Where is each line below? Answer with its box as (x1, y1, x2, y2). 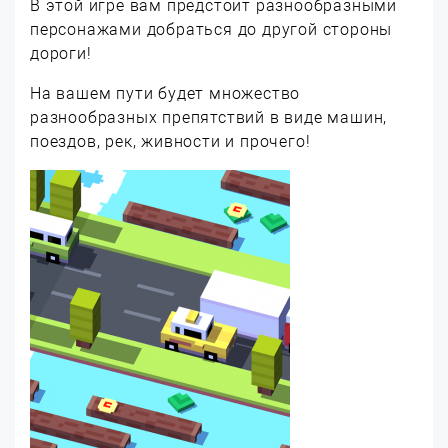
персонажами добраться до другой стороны (30, 20, 393, 39)
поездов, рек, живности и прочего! (30, 132, 311, 151)
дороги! (30, 44, 92, 63)
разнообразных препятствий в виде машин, (30, 108, 388, 127)
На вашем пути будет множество (30, 84, 301, 103)
